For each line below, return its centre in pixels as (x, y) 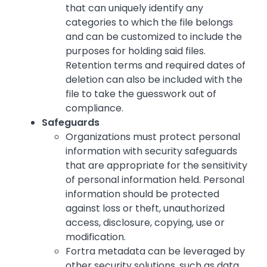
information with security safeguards (151, 151)
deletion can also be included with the (154, 80)
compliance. (94, 108)
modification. (96, 237)
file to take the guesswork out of (141, 94)
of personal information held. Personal (155, 180)
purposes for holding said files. (136, 51)
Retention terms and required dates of (156, 66)
